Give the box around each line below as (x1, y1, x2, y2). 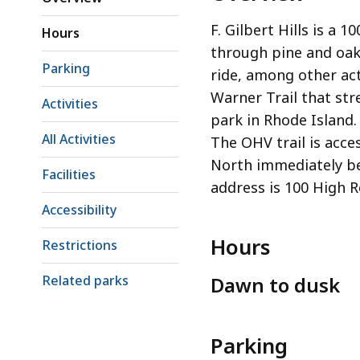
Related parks (42, 272, 129, 290)
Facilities (42, 166, 96, 184)
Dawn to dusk (211, 272, 340, 299)
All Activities (42, 130, 116, 149)
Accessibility (42, 201, 117, 219)
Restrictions (42, 236, 117, 255)
